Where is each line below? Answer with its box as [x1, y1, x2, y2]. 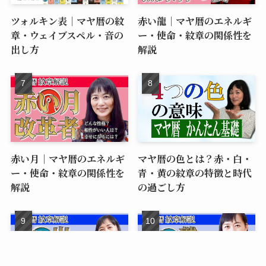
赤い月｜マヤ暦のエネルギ [10, 151, 125, 166]
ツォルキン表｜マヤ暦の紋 [10, 13, 124, 28]
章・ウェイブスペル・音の [10, 27, 123, 42]
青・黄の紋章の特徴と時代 [138, 165, 252, 180]
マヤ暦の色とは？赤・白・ [138, 151, 252, 166]
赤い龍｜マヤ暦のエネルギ [138, 13, 252, 28]
